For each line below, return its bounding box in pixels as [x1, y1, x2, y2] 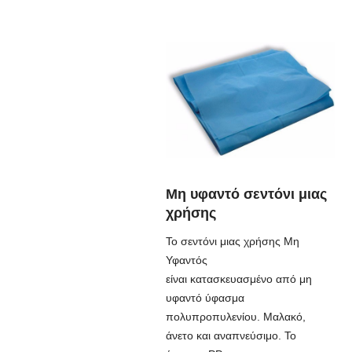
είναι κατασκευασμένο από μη [165, 273, 312, 285]
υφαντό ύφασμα [165, 291, 244, 304]
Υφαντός [165, 254, 207, 266]
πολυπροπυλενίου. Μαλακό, [165, 310, 306, 323]
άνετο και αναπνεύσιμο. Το [165, 329, 296, 342]
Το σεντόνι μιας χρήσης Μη [165, 235, 299, 247]
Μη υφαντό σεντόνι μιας [165, 186, 327, 202]
